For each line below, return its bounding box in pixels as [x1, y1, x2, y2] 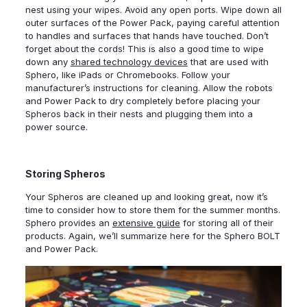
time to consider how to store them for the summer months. [25, 204, 280, 216]
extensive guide [112, 217, 180, 229]
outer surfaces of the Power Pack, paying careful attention [25, 17, 280, 29]
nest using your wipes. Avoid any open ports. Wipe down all [25, 4, 282, 16]
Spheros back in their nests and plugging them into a [25, 108, 253, 120]
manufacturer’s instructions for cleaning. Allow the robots [25, 82, 273, 94]
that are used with [187, 56, 269, 68]
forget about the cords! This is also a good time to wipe [25, 43, 264, 55]
